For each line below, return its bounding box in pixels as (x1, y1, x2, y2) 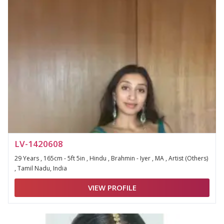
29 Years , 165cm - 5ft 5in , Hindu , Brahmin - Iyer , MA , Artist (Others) (14, 154, 208, 162)
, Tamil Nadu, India (14, 164, 67, 172)
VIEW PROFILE (87, 182, 136, 192)
